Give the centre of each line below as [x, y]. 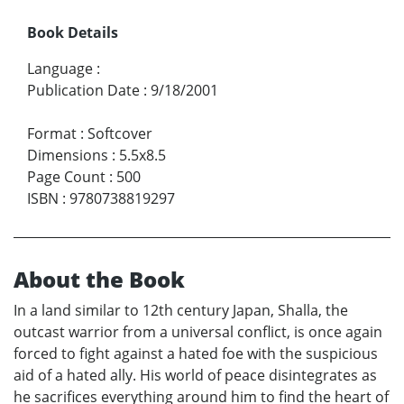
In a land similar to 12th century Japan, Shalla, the [181, 310]
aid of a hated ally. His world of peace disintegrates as [195, 375]
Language [60, 68]
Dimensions [68, 155]
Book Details [73, 32]
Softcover [120, 133]
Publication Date [83, 90]
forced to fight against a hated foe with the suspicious [196, 353]
